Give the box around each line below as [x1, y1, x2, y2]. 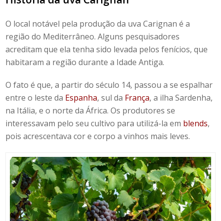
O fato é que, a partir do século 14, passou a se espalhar [5, 79, 213, 90]
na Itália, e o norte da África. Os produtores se [5, 105, 176, 116]
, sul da [97, 92, 125, 103]
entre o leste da [5, 92, 66, 103]
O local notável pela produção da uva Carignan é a [5, 18, 190, 29]
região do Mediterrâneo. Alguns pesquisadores [5, 31, 180, 42]
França [125, 92, 150, 103]
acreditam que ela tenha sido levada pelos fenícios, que [5, 43, 208, 55]
